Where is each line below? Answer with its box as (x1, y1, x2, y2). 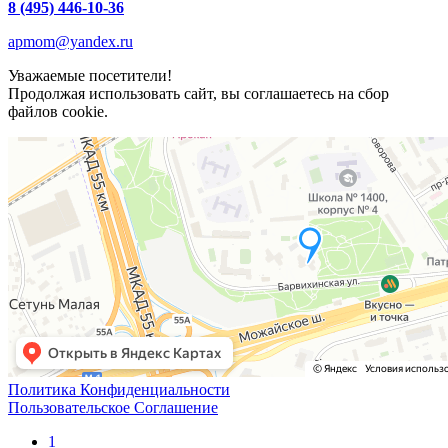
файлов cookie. (8, 102, 108, 120)
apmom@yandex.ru (8, 32, 133, 50)
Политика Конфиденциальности (8, 380, 230, 398)
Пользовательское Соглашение (8, 398, 218, 416)
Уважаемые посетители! (8, 66, 172, 84)
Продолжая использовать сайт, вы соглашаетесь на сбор (8, 84, 389, 102)
